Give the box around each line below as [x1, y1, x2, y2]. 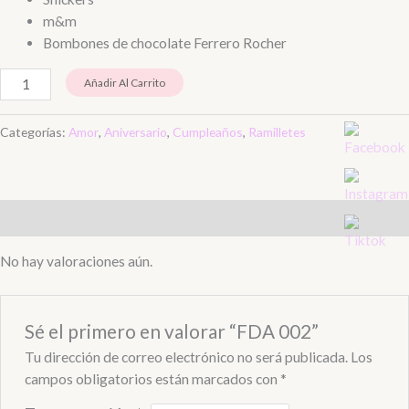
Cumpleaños [173, 124, 243, 141]
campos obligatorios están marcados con [24, 371, 280, 387]
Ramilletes [248, 124, 306, 141]
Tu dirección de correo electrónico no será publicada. [24, 349, 348, 365]
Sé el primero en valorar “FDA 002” [24, 320, 319, 342]
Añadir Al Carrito [83, 75, 165, 89]
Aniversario [104, 124, 167, 141]
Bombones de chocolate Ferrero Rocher [42, 35, 287, 52]
